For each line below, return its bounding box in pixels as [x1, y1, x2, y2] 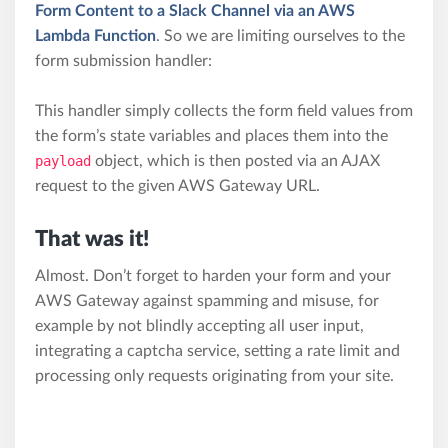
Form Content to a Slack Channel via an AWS [35, 2, 355, 19]
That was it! [35, 227, 149, 250]
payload [35, 152, 91, 169]
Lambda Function [35, 27, 156, 44]
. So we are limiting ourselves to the [156, 27, 405, 44]
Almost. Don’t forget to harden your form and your [35, 267, 391, 284]
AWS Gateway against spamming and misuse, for [35, 292, 379, 309]
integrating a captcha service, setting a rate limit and [35, 342, 400, 359]
